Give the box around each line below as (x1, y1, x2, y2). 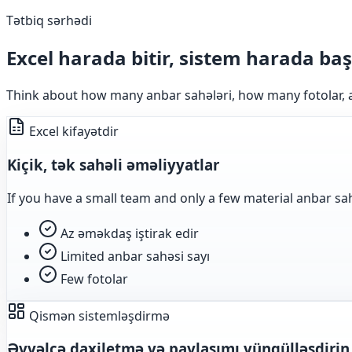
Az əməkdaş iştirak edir (60, 224, 199, 242)
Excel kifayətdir (26, 123, 119, 141)
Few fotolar (60, 269, 128, 288)
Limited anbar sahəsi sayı (60, 247, 210, 265)
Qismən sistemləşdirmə (26, 306, 170, 324)
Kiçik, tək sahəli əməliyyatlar (7, 154, 219, 174)
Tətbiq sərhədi (6, 12, 92, 30)
